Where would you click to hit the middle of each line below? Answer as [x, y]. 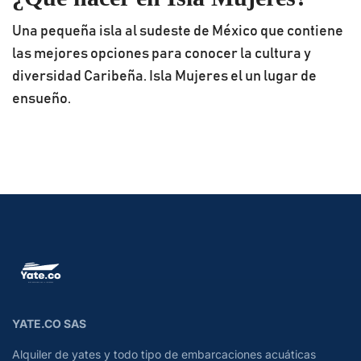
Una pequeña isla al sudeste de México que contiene [178, 31]
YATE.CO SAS [49, 324]
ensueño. [41, 99]
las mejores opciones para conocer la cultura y [162, 54]
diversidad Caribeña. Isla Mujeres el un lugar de [164, 77]
